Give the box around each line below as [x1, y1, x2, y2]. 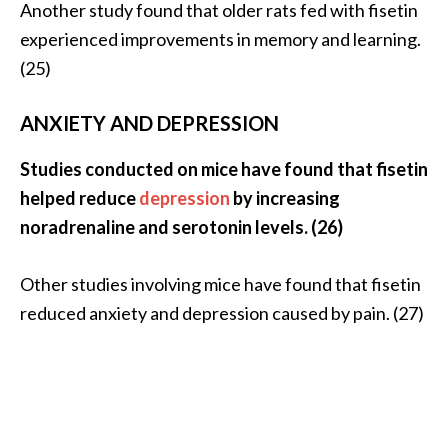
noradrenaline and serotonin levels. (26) [20, 215, 343, 238]
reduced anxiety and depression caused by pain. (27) [20, 301, 424, 324]
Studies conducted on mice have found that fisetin [20, 157, 428, 180]
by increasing [230, 186, 340, 209]
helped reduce [20, 186, 139, 209]
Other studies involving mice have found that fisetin [20, 272, 421, 295]
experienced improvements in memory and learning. [20, 27, 421, 50]
